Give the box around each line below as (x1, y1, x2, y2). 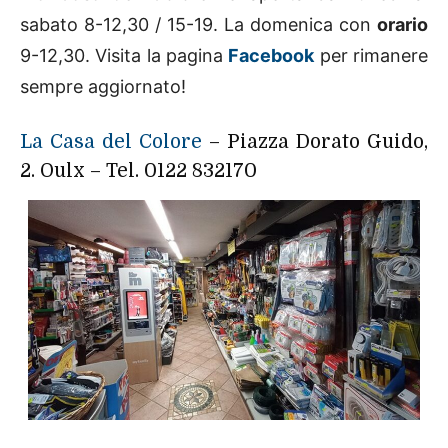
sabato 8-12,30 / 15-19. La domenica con (20, 13, 377, 35)
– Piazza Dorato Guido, (202, 130, 428, 153)
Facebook (228, 44, 315, 66)
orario (377, 13, 428, 35)
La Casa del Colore (20, 130, 202, 153)
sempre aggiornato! (20, 75, 186, 97)
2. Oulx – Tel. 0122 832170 (20, 159, 257, 182)
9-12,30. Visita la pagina (20, 44, 229, 66)
